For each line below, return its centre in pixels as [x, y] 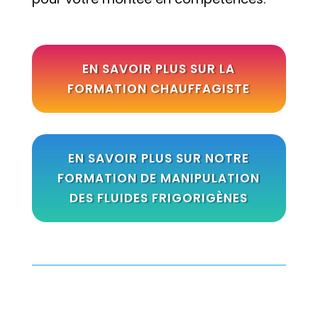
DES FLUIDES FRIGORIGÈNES [159, 198]
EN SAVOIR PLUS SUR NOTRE [159, 159]
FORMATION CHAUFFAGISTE [159, 89]
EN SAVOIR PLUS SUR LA [159, 69]
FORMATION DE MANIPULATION [159, 179]
